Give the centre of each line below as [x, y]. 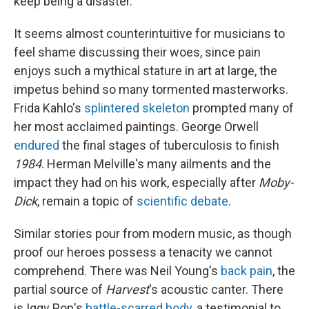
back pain [245, 271]
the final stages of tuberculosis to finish [169, 146]
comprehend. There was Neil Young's [116, 271]
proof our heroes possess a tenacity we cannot [143, 252]
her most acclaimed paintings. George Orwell [136, 127]
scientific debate [181, 201]
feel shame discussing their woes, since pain [137, 52]
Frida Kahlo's [48, 108]
